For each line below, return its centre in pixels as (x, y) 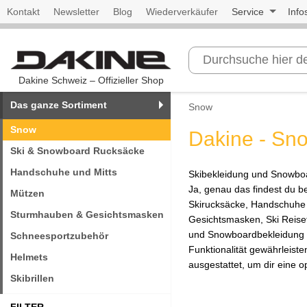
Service (248, 12)
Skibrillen (32, 278)
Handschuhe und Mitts (64, 172)
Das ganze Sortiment (59, 105)
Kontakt (23, 12)
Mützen (27, 193)
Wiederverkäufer (182, 12)
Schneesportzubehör (59, 235)
